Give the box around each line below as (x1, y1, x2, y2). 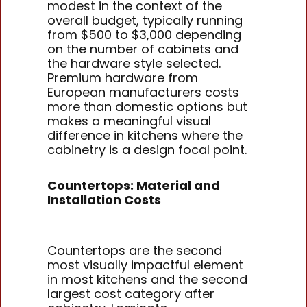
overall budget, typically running (47, 11, 243, 29)
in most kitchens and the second (47, 270, 248, 288)
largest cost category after (47, 284, 215, 302)
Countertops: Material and (47, 177, 221, 195)
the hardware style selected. (47, 54, 221, 72)
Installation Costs (47, 191, 162, 209)
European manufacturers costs (47, 83, 240, 101)
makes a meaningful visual (47, 112, 212, 130)
